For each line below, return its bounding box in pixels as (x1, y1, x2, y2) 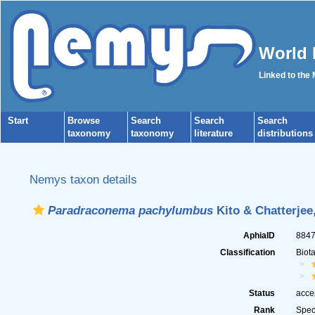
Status (249, 288, 276, 298)
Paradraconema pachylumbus (47, 203, 213, 217)
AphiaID (243, 231, 276, 240)
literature (194, 128, 233, 139)
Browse (67, 115, 100, 126)
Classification (220, 247, 276, 257)
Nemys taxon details (29, 172, 137, 186)
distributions (257, 128, 313, 139)
